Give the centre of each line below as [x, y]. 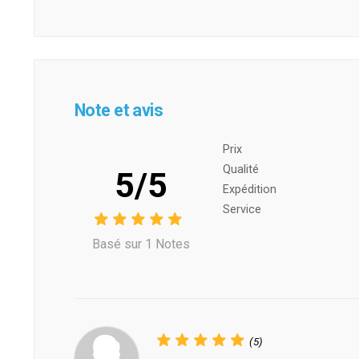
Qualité [241, 169]
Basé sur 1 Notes [141, 244]
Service [242, 209]
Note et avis [119, 111]
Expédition [250, 189]
